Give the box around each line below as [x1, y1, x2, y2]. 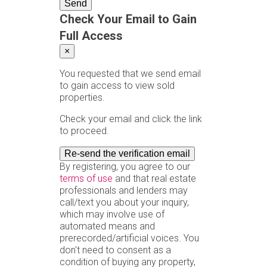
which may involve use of [60, 209, 164, 220]
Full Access [60, 29, 123, 43]
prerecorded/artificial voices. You [60, 232, 199, 244]
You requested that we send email [60, 68, 201, 79]
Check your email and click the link [60, 113, 202, 125]
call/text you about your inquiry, [60, 197, 189, 208]
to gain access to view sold [60, 80, 175, 91]
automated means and [60, 221, 155, 232]
